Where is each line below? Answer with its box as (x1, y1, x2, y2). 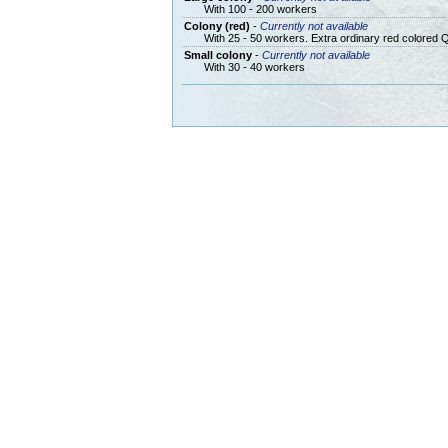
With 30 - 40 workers (203, 60, 305, 73)
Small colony (183, 48, 252, 61)
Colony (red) (183, 19, 250, 32)
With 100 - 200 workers (203, 2, 317, 15)
